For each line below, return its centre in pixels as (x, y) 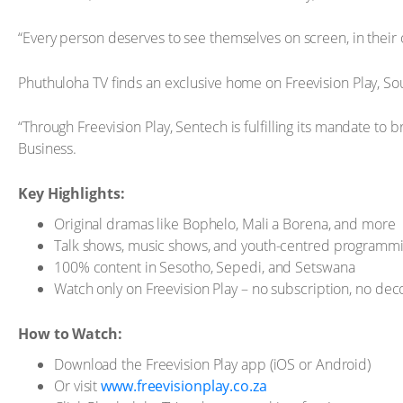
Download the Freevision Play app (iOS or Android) (213, 364)
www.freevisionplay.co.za (184, 386)
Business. (48, 148)
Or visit (78, 386)
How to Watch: (70, 333)
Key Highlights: (72, 193)
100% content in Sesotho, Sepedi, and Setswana (205, 267)
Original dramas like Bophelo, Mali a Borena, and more (225, 224)
